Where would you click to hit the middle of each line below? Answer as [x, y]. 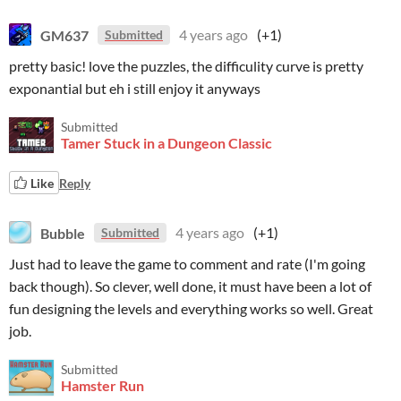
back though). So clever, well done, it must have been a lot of [190, 286]
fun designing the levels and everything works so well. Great [191, 308]
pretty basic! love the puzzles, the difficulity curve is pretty [186, 66]
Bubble [63, 232]
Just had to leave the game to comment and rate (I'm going [187, 264]
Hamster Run [102, 385]
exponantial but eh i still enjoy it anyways [135, 88]
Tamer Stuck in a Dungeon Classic [166, 143]
